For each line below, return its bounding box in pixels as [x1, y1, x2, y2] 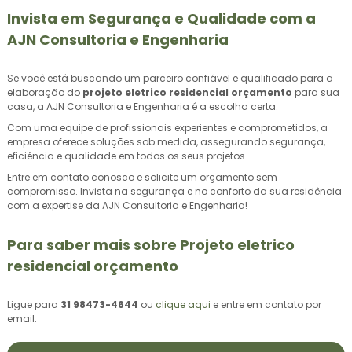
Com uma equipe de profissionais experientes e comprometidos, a [7, 120, 328, 134]
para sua [292, 85, 339, 99]
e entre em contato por [211, 297, 321, 311]
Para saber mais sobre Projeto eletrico [7, 234, 295, 255]
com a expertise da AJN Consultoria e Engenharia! [7, 198, 247, 212]
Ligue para [7, 297, 60, 311]
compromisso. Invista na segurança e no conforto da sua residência [7, 184, 342, 198]
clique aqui [156, 297, 211, 311]
